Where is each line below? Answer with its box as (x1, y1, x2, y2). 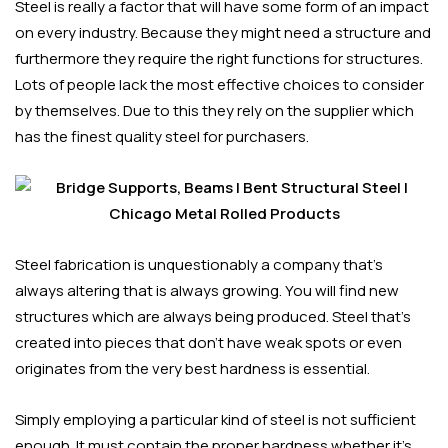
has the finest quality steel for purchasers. (15, 126, 309, 148)
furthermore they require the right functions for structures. (15, 48, 423, 70)
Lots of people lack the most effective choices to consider (15, 74, 424, 96)
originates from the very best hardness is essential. (15, 358, 370, 380)
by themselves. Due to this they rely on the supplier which (15, 100, 414, 122)
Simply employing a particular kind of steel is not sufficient (15, 409, 416, 431)
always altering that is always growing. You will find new (15, 280, 399, 302)
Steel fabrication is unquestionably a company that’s (15, 254, 383, 276)
